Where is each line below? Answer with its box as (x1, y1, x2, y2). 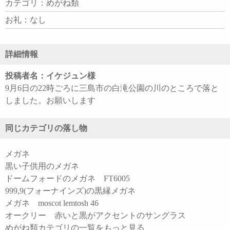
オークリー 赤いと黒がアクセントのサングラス (5, 211, 186, 220)
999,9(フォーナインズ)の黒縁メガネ (5, 186, 136, 196)
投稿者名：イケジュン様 (5, 71, 95, 81)
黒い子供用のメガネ (5, 162, 79, 171)
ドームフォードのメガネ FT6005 (5, 174, 130, 183)
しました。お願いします (5, 96, 95, 105)
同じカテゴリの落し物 (5, 124, 87, 133)
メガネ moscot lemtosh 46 (5, 199, 99, 208)
